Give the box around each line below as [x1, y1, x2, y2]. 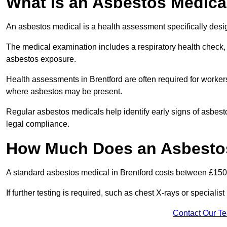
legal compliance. [6, 120, 69, 129]
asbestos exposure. [6, 55, 78, 64]
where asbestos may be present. [6, 87, 124, 96]
